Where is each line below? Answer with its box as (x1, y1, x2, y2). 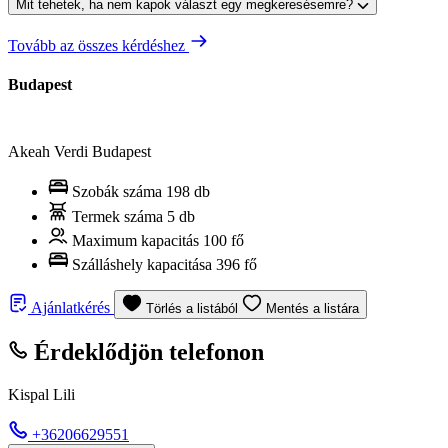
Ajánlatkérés (28, 299, 114, 317)
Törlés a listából (146, 301, 242, 317)
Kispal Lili (8, 385, 75, 403)
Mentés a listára (266, 301, 359, 317)
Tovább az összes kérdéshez (8, 36, 189, 54)
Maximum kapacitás (68, 232, 203, 250)
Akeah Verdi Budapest (8, 143, 151, 161)
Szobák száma (68, 183, 166, 201)
